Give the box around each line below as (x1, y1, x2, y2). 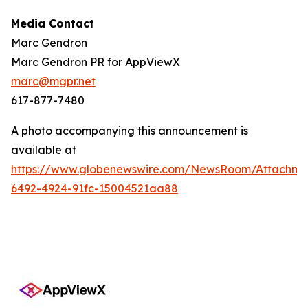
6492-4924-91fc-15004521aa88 (11, 181, 178, 196)
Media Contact (11, 16, 94, 31)
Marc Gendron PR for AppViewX (11, 55, 180, 69)
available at (11, 143, 76, 157)
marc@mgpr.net (11, 74, 96, 89)
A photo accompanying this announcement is (11, 124, 248, 138)
